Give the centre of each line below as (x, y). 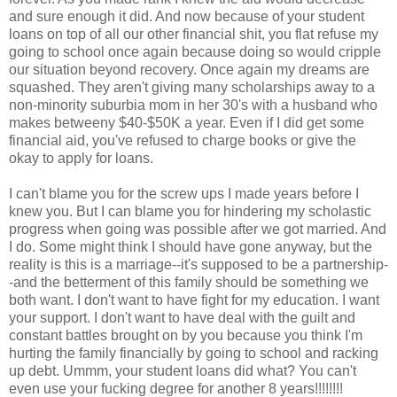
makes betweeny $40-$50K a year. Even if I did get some (187, 122)
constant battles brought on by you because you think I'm (186, 335)
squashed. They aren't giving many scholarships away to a (192, 87)
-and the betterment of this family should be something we (189, 282)
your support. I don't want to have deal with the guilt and (182, 317)
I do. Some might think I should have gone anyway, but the (191, 246)
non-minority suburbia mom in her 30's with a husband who (193, 105)
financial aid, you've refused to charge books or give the (183, 140)
